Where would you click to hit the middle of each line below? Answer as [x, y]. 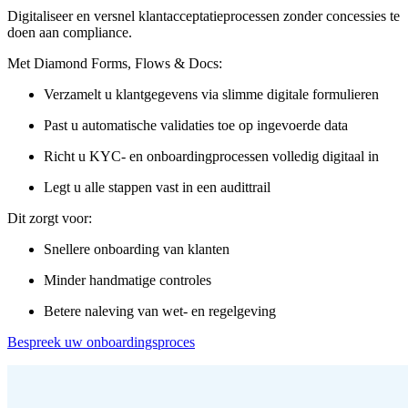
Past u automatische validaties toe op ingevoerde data [196, 125]
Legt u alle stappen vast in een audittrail [157, 187]
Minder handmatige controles [127, 280]
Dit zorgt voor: [50, 218]
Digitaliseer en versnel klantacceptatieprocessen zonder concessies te [204, 15]
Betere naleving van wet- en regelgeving [160, 311]
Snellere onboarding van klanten [137, 249]
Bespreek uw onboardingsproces [101, 342]
